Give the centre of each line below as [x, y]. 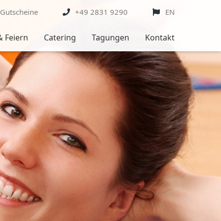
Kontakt [160, 37]
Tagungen [110, 37]
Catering [60, 37]
